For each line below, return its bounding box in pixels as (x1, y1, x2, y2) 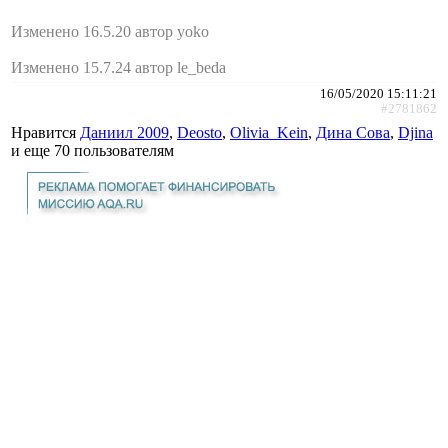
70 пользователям (54, 141, 174, 159)
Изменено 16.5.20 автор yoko (11, 22, 209, 40)
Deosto (177, 123, 222, 141)
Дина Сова (316, 123, 390, 141)
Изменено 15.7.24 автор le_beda (11, 58, 226, 76)
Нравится (11, 123, 80, 141)
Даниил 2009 (80, 123, 169, 141)
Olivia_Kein (230, 123, 308, 141)
